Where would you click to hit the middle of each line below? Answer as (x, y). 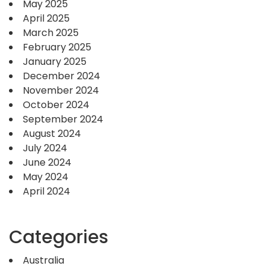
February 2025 (57, 47)
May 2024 (46, 177)
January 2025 (55, 62)
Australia (44, 261)
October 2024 (56, 105)
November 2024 (61, 91)
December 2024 (62, 76)
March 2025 (51, 33)
